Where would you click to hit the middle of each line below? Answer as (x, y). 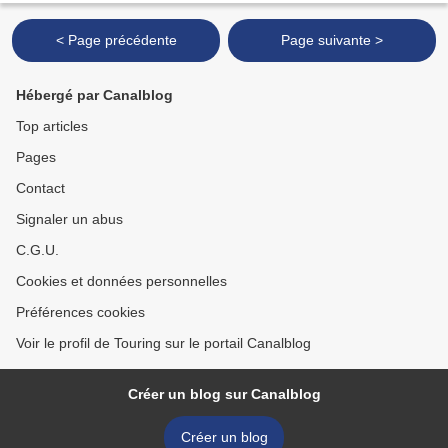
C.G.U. (37, 250)
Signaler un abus (69, 219)
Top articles (52, 126)
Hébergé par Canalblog (94, 95)
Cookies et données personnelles (121, 281)
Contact (40, 188)
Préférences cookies (80, 312)
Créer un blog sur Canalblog (224, 394)
